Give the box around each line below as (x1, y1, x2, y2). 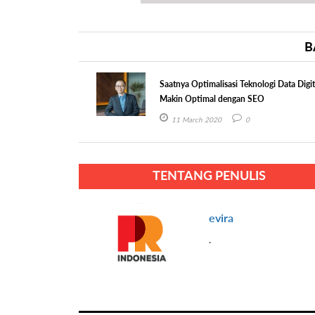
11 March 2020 (172, 115, 222, 124)
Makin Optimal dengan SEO (160, 93, 265, 104)
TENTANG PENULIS (152, 167, 266, 183)
